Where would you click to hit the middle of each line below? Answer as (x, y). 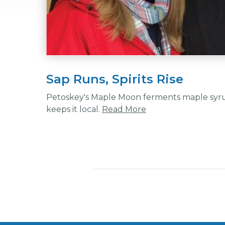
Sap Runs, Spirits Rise (115, 79)
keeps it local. (74, 109)
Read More (124, 109)
